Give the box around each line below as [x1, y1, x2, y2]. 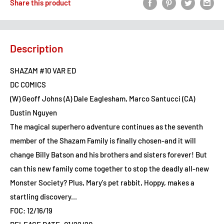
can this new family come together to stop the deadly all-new [10, 163, 209, 173]
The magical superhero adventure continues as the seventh [10, 121, 203, 131]
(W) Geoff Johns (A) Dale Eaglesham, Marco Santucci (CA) [10, 93, 195, 103]
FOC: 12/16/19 [10, 205, 52, 215]
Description [10, 42, 63, 55]
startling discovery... [10, 191, 77, 201]
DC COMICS [10, 79, 46, 89]
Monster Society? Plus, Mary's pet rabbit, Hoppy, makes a [10, 177, 194, 187]
